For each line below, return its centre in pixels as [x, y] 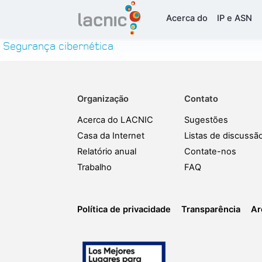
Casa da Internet [111, 136]
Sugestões [206, 120]
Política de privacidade [124, 209]
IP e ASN [235, 18]
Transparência [211, 209]
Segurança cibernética [58, 47]
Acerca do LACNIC [115, 120]
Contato [201, 99]
